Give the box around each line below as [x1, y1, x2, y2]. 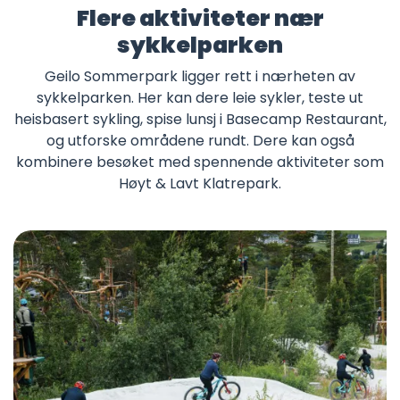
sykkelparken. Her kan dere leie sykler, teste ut [37, 87, 363, 109]
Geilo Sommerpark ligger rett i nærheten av [45, 66, 355, 87]
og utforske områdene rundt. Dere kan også [46, 130, 354, 152]
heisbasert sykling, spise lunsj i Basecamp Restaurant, [13, 109, 387, 130]
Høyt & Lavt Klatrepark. [119, 173, 281, 195]
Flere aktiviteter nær [76, 3, 324, 35]
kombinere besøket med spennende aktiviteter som [16, 152, 384, 173]
